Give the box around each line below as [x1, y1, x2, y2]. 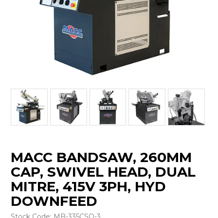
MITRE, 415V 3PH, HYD [11, 178, 166, 195]
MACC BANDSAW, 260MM [11, 148, 192, 165]
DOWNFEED [11, 192, 98, 209]
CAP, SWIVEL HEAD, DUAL [11, 163, 196, 180]
